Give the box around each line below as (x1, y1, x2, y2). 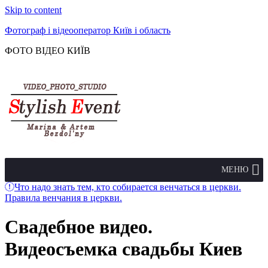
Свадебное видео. (5, 216, 153, 238)
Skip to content (5, 5, 62, 15)
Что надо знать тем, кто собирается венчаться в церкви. (14, 182, 241, 192)
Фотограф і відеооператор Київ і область (5, 25, 170, 35)
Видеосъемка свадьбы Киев (5, 238, 242, 260)
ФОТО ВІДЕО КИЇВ (5, 45, 90, 56)
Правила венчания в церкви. (5, 193, 122, 203)
